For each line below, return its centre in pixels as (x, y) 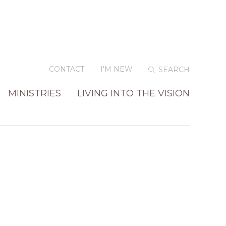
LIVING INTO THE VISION (133, 93)
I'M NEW (116, 69)
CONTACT (67, 69)
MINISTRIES (35, 93)
